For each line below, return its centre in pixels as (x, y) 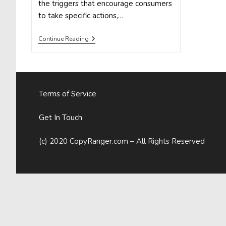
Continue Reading (63, 39)
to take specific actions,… (81, 16)
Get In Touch (61, 118)
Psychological (110, 39)
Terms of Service (68, 94)
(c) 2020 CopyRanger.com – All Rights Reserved (122, 141)
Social (98, 63)
